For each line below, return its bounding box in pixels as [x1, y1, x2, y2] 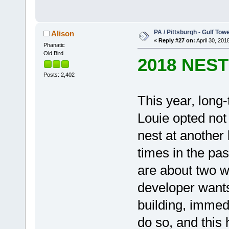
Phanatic [43, 41, 65, 48]
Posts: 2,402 [43, 72, 75, 78]
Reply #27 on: [158, 37, 195, 43]
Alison [51, 29, 75, 38]
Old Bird [43, 50, 63, 56]
